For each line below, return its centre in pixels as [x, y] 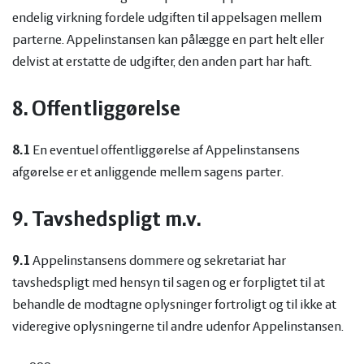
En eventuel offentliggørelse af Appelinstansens [165, 151]
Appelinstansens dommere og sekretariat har [158, 261]
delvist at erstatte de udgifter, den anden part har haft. [163, 62]
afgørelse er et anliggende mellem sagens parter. [148, 173]
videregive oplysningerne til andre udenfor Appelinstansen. [180, 327]
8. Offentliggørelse [98, 110]
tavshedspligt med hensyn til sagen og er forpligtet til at [169, 283]
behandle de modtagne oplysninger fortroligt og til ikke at [174, 305]
